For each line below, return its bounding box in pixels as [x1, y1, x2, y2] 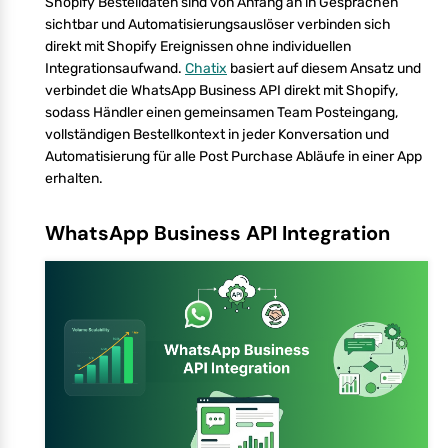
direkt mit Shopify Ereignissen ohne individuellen [45, 37, 351, 55]
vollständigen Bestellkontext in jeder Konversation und [45, 125, 389, 143]
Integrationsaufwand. [45, 59, 185, 77]
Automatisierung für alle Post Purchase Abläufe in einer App [45, 147, 422, 165]
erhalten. [45, 169, 103, 187]
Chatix [185, 59, 227, 77]
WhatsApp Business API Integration [45, 219, 390, 246]
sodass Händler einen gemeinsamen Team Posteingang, [45, 103, 398, 121]
